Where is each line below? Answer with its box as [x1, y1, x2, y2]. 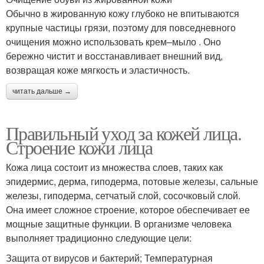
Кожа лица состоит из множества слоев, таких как [6, 160, 223, 174]
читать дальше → [12, 87, 71, 95]
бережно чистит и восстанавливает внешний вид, [6, 48, 223, 62]
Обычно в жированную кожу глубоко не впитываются [6, 6, 239, 20]
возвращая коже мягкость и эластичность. [6, 62, 190, 77]
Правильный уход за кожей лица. [6, 120, 241, 146]
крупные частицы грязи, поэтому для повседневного [6, 20, 236, 34]
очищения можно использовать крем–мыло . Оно [6, 34, 221, 48]
